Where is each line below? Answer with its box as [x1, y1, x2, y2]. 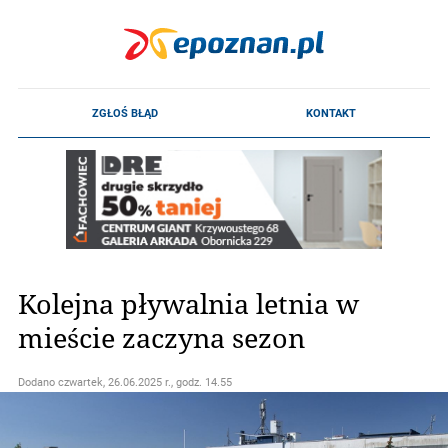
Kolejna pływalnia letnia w [18, 286, 359, 320]
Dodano [18, 375, 58, 389]
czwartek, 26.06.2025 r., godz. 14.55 [58, 375, 232, 389]
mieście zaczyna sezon [18, 320, 305, 354]
